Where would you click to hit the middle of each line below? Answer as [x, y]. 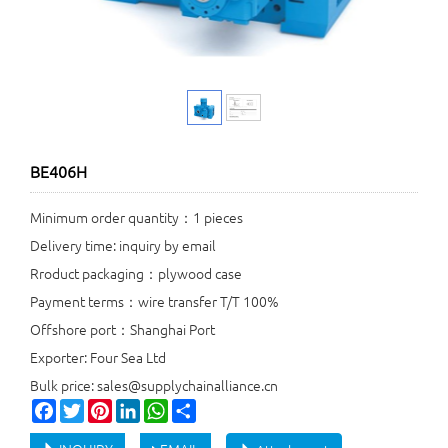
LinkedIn [166, 407]
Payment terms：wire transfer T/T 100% [154, 301]
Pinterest [140, 407]
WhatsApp [200, 407]
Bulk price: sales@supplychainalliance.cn [154, 385]
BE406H [58, 171]
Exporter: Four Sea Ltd [98, 357]
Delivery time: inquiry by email [123, 245]
